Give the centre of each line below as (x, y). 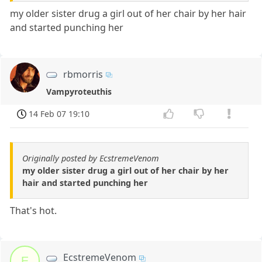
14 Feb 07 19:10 (59, 113)
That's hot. (34, 211)
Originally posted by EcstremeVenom (91, 158)
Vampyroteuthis (79, 91)
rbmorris (83, 74)
